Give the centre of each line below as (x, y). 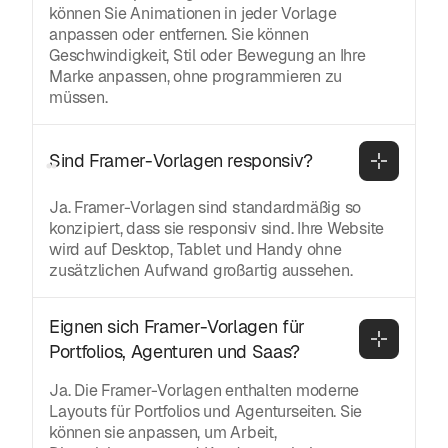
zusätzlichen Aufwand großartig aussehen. (201, 270)
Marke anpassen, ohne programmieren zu (196, 76)
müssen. (78, 97)
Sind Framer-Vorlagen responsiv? (181, 161)
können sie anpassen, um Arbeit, (163, 432)
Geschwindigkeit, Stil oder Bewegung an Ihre (207, 55)
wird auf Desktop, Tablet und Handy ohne (195, 249)
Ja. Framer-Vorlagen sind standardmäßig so (205, 207)
